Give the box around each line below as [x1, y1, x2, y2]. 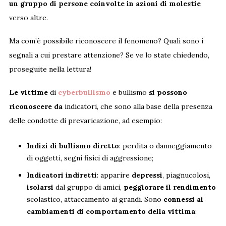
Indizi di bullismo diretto [26, 141, 119, 151]
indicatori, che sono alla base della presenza [62, 102, 212, 111]
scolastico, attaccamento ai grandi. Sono [26, 195, 163, 204]
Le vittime [9, 88, 48, 97]
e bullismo [110, 88, 149, 97]
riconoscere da [9, 102, 63, 111]
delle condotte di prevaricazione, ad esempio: [9, 116, 162, 126]
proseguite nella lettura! [9, 65, 91, 74]
